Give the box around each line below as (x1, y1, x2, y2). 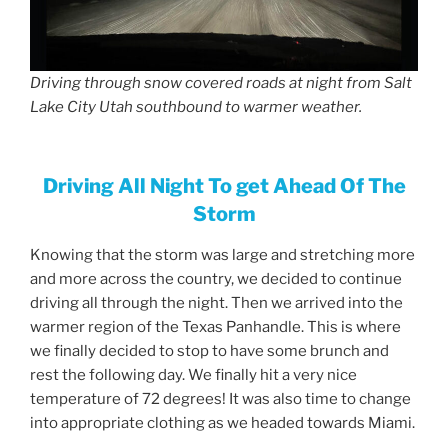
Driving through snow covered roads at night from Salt (30, 74, 412, 93)
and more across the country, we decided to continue (30, 269, 402, 288)
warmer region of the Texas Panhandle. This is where (30, 317, 401, 336)
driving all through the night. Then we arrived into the (30, 293, 403, 312)
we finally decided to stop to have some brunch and (30, 341, 389, 360)
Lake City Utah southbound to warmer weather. (30, 98, 362, 117)
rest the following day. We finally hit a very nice (30, 365, 357, 384)
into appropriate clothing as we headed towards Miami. (30, 413, 415, 432)
